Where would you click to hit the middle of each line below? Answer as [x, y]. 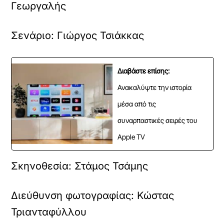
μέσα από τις [137, 104]
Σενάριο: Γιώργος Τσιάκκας [78, 35]
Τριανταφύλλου [49, 212]
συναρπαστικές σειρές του [157, 120]
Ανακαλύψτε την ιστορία [154, 87]
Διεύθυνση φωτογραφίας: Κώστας [93, 195]
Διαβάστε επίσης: [143, 71]
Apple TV [131, 137]
